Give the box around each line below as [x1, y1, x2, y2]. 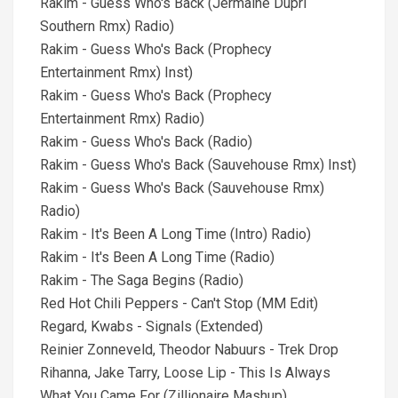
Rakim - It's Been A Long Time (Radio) [40, 249, 275, 266]
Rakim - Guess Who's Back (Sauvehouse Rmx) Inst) [40, 156, 356, 173]
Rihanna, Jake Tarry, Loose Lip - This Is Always [40, 364, 330, 381]
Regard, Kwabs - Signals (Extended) [40, 318, 263, 335]
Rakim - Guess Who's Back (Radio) [40, 133, 252, 150]
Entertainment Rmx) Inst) [40, 64, 193, 81]
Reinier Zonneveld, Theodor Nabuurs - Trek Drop [40, 341, 338, 358]
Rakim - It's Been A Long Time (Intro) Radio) [40, 226, 311, 243]
